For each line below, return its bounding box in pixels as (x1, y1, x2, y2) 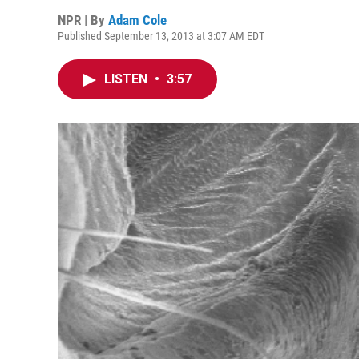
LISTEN (104, 71, 151, 87)
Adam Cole (108, 12, 167, 28)
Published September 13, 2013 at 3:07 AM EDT (58, 30, 264, 42)
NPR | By (58, 12, 108, 28)
